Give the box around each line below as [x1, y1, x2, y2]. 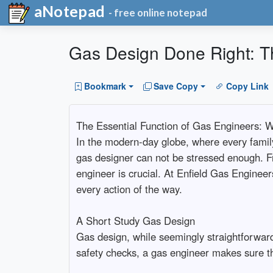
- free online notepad [108, 6, 208, 19]
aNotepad [30, 2, 105, 20]
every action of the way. [76, 181, 182, 196]
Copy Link [225, 80, 269, 93]
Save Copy [154, 80, 199, 93]
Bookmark [84, 80, 126, 93]
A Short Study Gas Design [76, 213, 195, 228]
